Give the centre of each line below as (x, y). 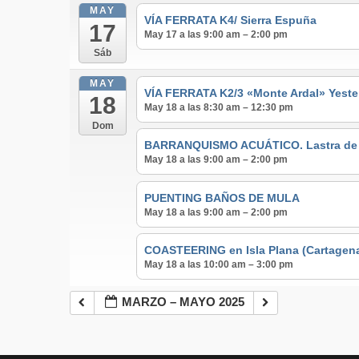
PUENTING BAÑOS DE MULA (222, 198)
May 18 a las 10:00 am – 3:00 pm (218, 265)
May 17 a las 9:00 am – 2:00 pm (216, 35)
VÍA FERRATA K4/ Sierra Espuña (230, 20)
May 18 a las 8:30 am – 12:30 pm (218, 107)
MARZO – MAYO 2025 (183, 301)
